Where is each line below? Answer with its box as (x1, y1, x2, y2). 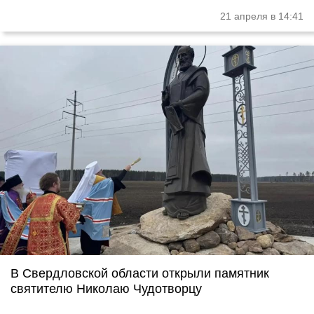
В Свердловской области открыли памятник (11, 266, 269, 280)
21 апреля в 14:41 (220, 11, 303, 22)
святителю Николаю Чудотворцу (11, 281, 202, 296)
